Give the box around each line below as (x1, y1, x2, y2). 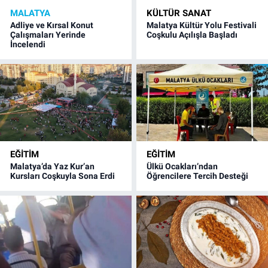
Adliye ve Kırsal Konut (10, 20, 93, 30)
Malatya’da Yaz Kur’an (10, 161, 95, 171)
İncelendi (10, 39, 45, 49)
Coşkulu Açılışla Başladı (147, 29, 238, 39)
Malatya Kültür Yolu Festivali (147, 20, 257, 30)
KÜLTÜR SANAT (147, 7, 212, 19)
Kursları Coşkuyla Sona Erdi (10, 170, 115, 181)
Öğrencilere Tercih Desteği (147, 170, 249, 181)
